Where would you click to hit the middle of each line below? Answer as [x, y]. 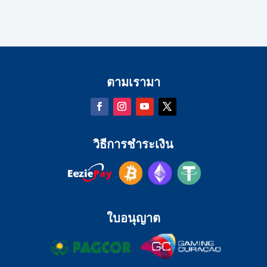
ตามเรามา [133, 82]
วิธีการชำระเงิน [133, 144]
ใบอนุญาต [133, 218]
